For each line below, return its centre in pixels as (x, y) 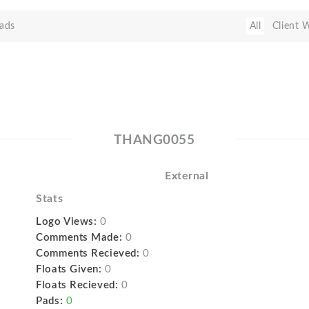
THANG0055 (154, 140)
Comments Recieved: (88, 253)
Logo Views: (67, 222)
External (187, 176)
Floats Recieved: (77, 285)
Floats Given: (69, 269)
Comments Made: (79, 238)
